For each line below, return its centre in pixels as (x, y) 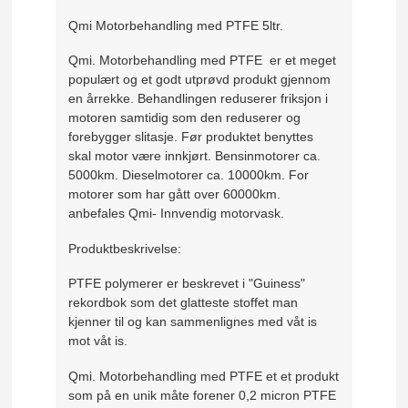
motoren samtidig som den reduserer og (185, 118)
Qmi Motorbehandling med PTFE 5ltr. (176, 25)
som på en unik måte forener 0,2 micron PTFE (203, 395)
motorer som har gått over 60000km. (175, 194)
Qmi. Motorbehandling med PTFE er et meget (203, 61)
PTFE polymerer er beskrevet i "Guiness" (187, 284)
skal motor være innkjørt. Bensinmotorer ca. (195, 156)
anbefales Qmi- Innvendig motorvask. (177, 214)
